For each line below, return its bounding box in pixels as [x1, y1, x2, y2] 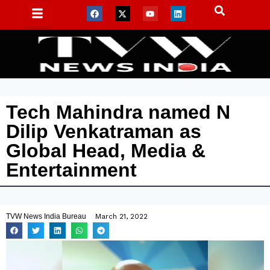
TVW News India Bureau [6, 212, 86, 221]
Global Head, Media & [6, 140, 206, 162]
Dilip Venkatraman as [6, 121, 201, 142]
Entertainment [6, 159, 137, 181]
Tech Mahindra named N [6, 101, 230, 123]
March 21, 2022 [95, 212, 148, 221]
